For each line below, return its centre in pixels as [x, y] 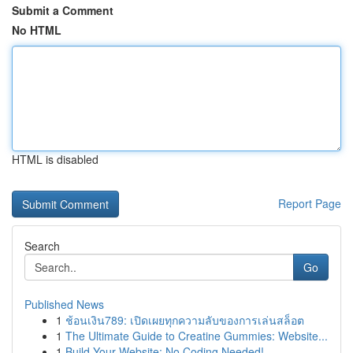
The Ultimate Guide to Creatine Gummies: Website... [197, 336]
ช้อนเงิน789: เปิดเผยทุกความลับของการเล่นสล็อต [185, 320]
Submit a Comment [63, 10]
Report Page [310, 203]
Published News [64, 304]
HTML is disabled [55, 159]
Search [42, 246]
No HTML [37, 30]
